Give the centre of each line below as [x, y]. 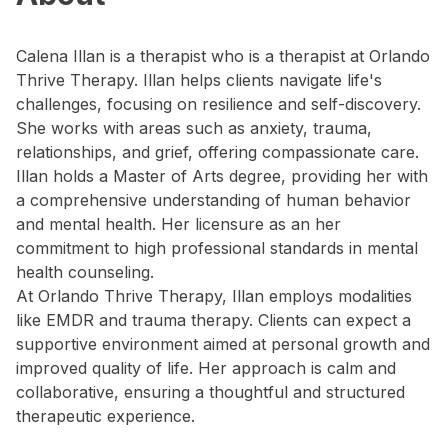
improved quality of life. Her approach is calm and [206, 368]
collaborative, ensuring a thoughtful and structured [210, 392]
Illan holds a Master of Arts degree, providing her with [222, 176]
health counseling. [85, 272]
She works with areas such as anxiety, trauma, [194, 128]
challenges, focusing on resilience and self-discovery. [218, 104]
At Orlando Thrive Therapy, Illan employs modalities [214, 296]
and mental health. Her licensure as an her [178, 224]
